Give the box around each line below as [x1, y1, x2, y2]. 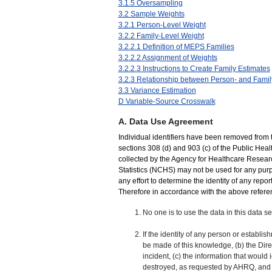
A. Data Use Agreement [118, 116, 213, 126]
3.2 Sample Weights [118, 9, 185, 18]
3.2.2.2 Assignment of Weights [118, 53, 217, 62]
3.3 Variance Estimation [118, 86, 196, 95]
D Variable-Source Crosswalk [118, 97, 216, 106]
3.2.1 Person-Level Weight [118, 20, 206, 29]
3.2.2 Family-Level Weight [118, 31, 204, 40]
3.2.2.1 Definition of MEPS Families [118, 42, 234, 51]
